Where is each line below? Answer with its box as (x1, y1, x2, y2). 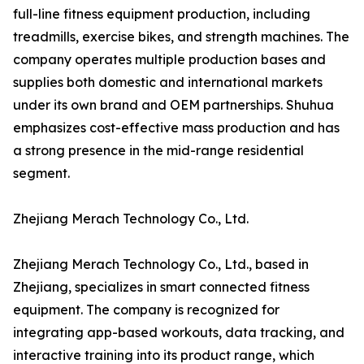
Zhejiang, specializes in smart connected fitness (13, 279, 310, 296)
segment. (13, 165, 70, 182)
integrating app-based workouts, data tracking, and (13, 324, 344, 341)
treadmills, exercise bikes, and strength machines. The (13, 28, 349, 45)
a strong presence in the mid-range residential (13, 142, 304, 159)
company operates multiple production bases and (13, 51, 326, 68)
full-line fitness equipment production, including (13, 6, 310, 23)
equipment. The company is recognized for (13, 301, 279, 318)
